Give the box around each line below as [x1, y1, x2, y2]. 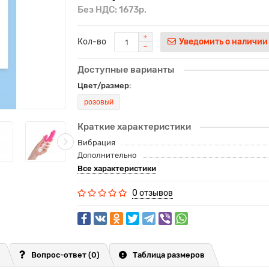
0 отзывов [132, 188, 173, 198]
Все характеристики [77, 164, 156, 173]
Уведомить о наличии [179, 37, 268, 47]
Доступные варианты [77, 64, 175, 75]
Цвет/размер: [77, 81, 131, 90]
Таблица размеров [133, 250, 205, 259]
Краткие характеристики [77, 121, 191, 132]
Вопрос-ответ [31, 250, 88, 259]
